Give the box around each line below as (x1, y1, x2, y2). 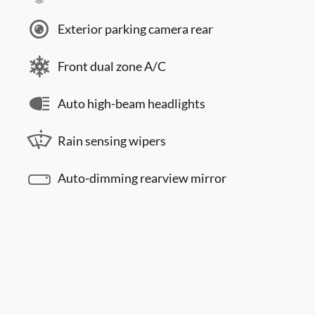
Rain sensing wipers (58, 133, 166, 148)
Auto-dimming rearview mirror (58, 170, 226, 186)
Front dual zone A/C (58, 58, 166, 74)
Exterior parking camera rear (58, 21, 213, 37)
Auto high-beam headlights (58, 96, 205, 111)
